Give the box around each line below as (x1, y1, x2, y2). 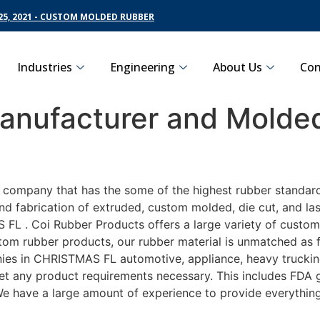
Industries (17, 59, 72, 75)
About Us (213, 59, 262, 75)
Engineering (110, 59, 175, 75)
